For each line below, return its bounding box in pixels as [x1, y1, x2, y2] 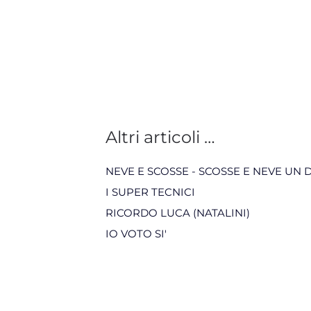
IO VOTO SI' [106, 227, 167, 240]
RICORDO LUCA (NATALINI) [106, 206, 250, 219]
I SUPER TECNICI [106, 185, 195, 199]
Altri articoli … [106, 127, 215, 147]
